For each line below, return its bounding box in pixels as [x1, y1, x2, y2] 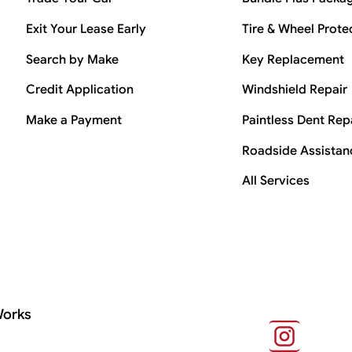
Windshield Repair [241, 82, 347, 98]
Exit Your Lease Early [26, 20, 147, 37]
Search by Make [26, 51, 119, 68]
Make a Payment [26, 112, 123, 128]
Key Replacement [241, 51, 344, 68]
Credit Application [26, 82, 134, 98]
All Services [241, 173, 310, 189]
